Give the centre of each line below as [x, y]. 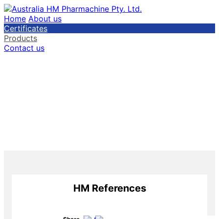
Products [21, 38]
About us [45, 19]
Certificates [26, 28]
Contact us [24, 48]
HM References [109, 188]
